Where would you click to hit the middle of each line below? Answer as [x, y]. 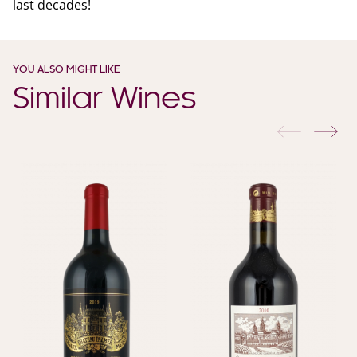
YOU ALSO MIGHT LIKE [67, 71]
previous [327, 132]
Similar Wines [105, 101]
